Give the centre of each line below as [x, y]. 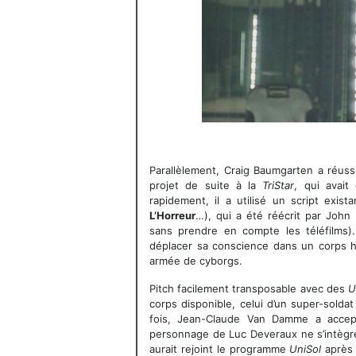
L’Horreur [172, 215]
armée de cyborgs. [196, 261]
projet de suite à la [206, 185]
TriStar [279, 185]
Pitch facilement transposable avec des [249, 288]
